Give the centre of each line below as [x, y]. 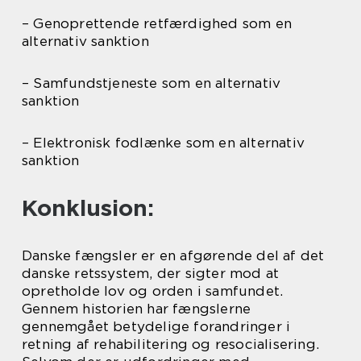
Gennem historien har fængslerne [137, 308]
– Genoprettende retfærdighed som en [157, 23]
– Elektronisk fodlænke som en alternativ [164, 142]
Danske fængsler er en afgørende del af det [173, 255]
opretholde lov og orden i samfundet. [153, 290]
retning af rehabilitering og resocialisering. [171, 344]
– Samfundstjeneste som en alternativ [151, 83]
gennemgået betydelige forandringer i [156, 326]
